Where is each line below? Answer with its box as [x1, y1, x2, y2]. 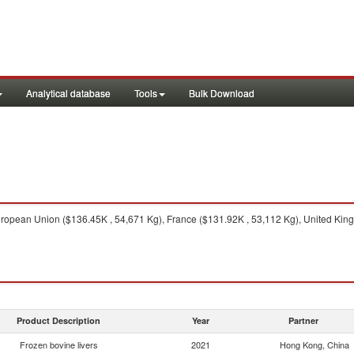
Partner [288, 314, 318, 326]
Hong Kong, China [280, 338, 349, 351]
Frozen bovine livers [19, 338, 98, 351]
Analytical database [26, 86, 111, 100]
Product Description [17, 314, 100, 326]
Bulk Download [189, 86, 254, 100]
